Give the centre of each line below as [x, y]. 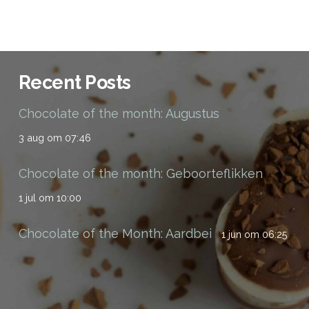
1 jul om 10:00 [50, 198]
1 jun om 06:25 [255, 235]
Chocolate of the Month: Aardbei [115, 234]
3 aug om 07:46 [55, 138]
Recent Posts [75, 83]
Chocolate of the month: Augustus [119, 114]
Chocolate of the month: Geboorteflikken [141, 174]
